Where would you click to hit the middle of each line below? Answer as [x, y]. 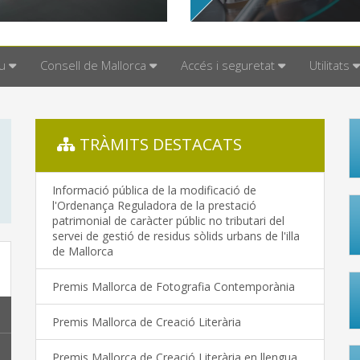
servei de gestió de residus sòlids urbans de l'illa [176, 236]
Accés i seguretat [227, 65]
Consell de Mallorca [93, 65]
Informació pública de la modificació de [154, 190]
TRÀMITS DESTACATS [161, 145]
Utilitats [329, 65]
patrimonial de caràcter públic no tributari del [168, 221]
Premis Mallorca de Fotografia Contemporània [174, 287]
